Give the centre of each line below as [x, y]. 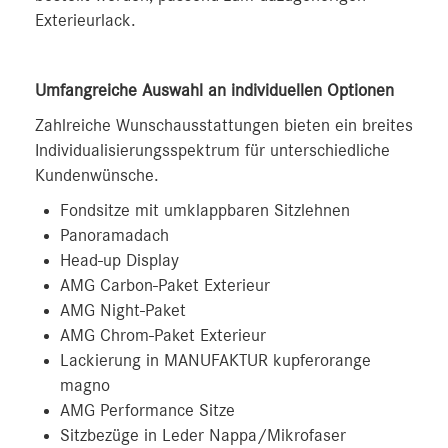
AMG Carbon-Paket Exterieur [165, 286]
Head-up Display [119, 261]
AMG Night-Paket [123, 311]
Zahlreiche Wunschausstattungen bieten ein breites [224, 126]
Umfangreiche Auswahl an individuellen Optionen [214, 91]
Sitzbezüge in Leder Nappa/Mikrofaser [203, 436]
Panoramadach [114, 236]
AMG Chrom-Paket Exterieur [163, 336]
